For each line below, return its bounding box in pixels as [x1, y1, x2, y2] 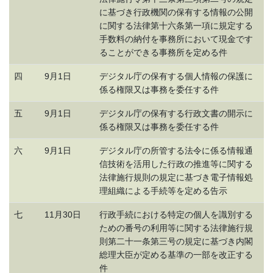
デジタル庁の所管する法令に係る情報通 [99, 145, 253, 155]
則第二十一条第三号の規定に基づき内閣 [99, 236, 253, 246]
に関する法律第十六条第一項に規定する [99, 20, 253, 30]
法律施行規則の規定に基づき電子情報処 [99, 172, 253, 182]
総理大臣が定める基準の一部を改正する [99, 249, 253, 260]
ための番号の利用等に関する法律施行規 [99, 222, 253, 233]
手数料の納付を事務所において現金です [99, 34, 253, 44]
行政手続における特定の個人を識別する [99, 209, 253, 219]
